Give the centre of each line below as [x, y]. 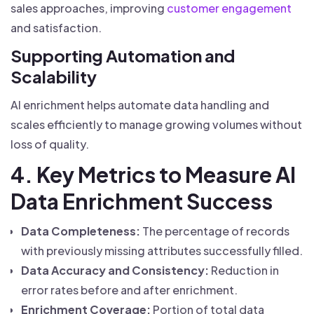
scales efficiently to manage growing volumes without [156, 124]
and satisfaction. [56, 28]
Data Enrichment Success [142, 201]
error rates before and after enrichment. [129, 290]
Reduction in [244, 270]
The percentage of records [215, 231]
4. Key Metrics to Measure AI [153, 175]
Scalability [54, 76]
